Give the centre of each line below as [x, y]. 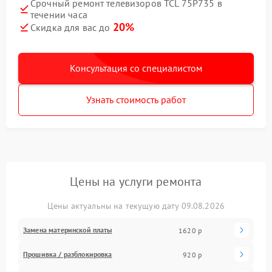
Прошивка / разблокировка [68, 254]
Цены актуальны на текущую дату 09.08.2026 [136, 206]
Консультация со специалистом [136, 68]
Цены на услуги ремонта [136, 182]
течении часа [59, 15]
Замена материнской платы [68, 230]
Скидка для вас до [72, 27]
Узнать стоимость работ [136, 100]
